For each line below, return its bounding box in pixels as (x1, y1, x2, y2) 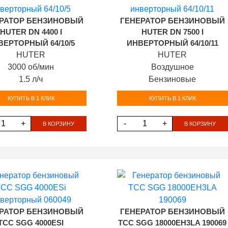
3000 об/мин (8, 63, 54, 71)
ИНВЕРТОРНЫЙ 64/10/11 (126, 39, 218, 47)
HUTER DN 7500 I (141, 28, 204, 36)
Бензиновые (149, 75, 196, 83)
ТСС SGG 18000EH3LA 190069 (118, 219, 227, 227)
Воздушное (151, 63, 194, 71)
